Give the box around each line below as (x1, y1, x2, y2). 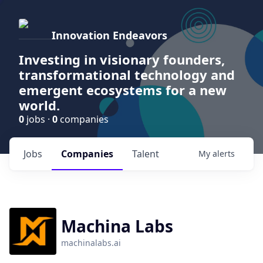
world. (19, 96, 60, 114)
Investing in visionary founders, (19, 50, 225, 68)
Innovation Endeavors (52, 28, 167, 42)
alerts (213, 148, 235, 159)
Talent (132, 147, 159, 160)
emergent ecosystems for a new (19, 81, 227, 99)
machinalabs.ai (61, 237, 121, 248)
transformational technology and (19, 66, 235, 83)
